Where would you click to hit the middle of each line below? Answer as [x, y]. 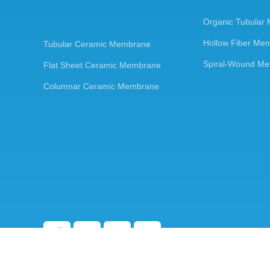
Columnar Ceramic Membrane [101, 86]
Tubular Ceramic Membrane [97, 44]
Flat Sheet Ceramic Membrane [102, 65]
